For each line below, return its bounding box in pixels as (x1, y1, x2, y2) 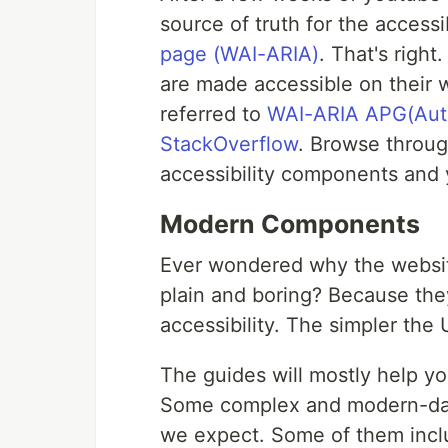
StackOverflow (160, 132, 298, 157)
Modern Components (160, 209, 420, 240)
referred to (160, 102, 267, 127)
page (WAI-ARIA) (160, 42, 319, 67)
